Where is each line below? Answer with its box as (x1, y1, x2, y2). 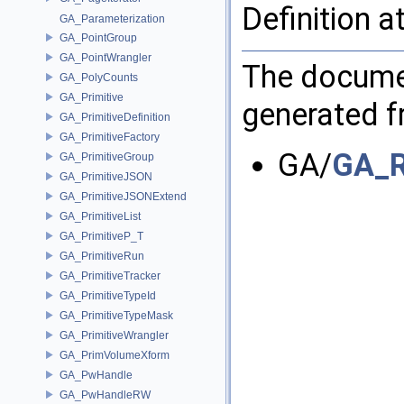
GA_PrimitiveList (60, 209, 141, 223)
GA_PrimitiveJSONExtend (60, 189, 187, 203)
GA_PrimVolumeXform (60, 348, 170, 362)
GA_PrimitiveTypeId (60, 289, 156, 302)
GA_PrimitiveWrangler (60, 328, 169, 342)
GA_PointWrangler (60, 50, 151, 64)
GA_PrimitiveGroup (60, 150, 154, 163)
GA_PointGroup (60, 31, 137, 44)
